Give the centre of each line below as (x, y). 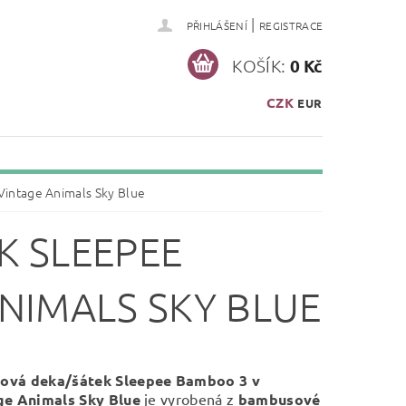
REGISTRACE (291, 25)
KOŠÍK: (259, 65)
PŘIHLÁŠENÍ (217, 25)
